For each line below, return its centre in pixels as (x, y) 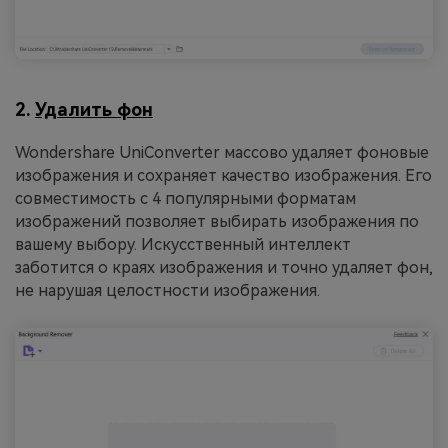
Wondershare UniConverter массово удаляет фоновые (222, 152)
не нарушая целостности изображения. (167, 290)
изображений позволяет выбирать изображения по (217, 221)
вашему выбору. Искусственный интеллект (183, 244)
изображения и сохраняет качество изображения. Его (223, 175)
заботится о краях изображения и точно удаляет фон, (224, 267)
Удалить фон (94, 109)
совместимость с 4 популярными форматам (185, 198)
